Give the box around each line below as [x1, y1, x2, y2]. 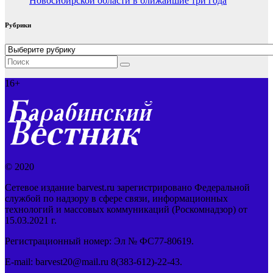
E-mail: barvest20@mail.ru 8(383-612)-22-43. [5, 256, 182, 267]
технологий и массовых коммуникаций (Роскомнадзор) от [5, 204, 247, 214]
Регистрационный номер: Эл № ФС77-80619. [5, 235, 194, 246]
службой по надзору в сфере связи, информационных [5, 193, 228, 204]
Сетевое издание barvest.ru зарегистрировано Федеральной [5, 182, 250, 193]
